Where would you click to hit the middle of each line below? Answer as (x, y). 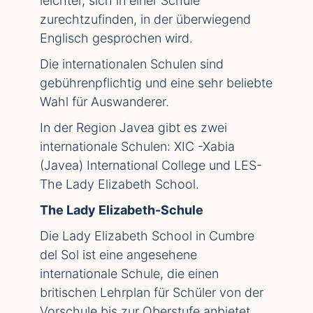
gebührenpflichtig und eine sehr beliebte (156, 83)
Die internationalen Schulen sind (132, 64)
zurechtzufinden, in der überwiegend (145, 20)
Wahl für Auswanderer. (104, 102)
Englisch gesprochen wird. (116, 38)
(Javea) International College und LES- (151, 166)
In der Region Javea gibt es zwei (133, 128)
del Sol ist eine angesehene (118, 255)
